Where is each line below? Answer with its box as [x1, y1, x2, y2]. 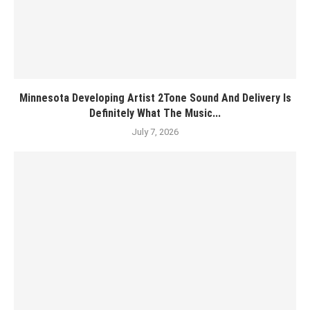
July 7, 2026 [131, 127, 179, 137]
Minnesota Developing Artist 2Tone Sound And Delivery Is [19, 91, 291, 104]
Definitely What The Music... [89, 107, 221, 120]
